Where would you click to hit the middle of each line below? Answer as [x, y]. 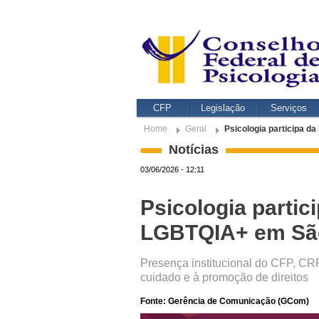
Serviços [289, 108]
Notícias [194, 150]
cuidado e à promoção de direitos [224, 277]
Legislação [223, 108]
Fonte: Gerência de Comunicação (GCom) [225, 301]
